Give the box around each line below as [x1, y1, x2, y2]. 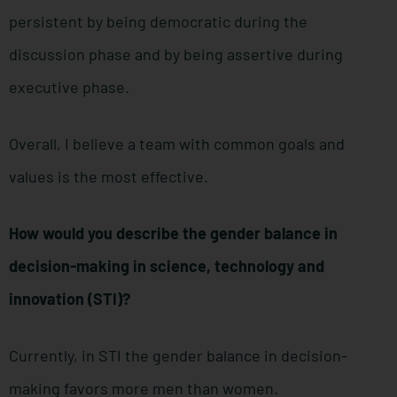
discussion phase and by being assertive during [9, 44, 343, 65]
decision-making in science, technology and [9, 256, 324, 276]
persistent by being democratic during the [9, 12, 307, 32]
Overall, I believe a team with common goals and [9, 134, 345, 154]
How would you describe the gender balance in [9, 223, 338, 244]
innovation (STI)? [9, 289, 130, 309]
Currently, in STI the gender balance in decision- [9, 346, 347, 366]
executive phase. [9, 77, 129, 97]
